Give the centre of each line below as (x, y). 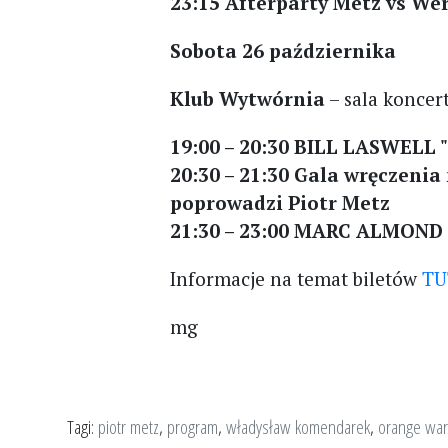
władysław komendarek (298, 426)
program (192, 426)
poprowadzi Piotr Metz (280, 202)
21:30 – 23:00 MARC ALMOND (307, 230)
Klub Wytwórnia (248, 98)
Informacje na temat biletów (296, 278)
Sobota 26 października (283, 50)
